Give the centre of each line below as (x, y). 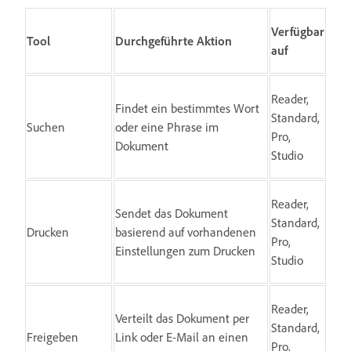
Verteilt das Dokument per (182, 318)
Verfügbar (298, 31)
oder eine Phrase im (167, 127)
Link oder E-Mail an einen (182, 337)
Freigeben (52, 337)
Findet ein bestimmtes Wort (187, 108)
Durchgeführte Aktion (174, 40)
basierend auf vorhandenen (186, 232)
